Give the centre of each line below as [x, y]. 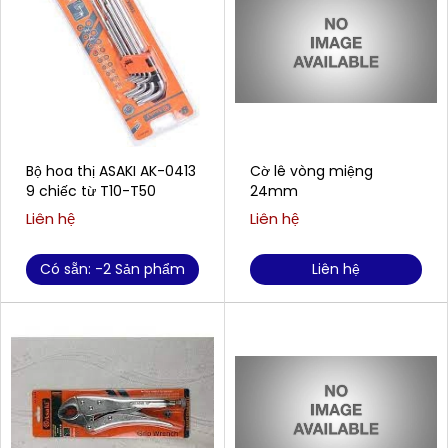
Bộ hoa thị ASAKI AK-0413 [111, 171]
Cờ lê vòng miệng [311, 171]
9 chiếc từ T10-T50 [91, 191]
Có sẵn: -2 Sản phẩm [112, 269]
